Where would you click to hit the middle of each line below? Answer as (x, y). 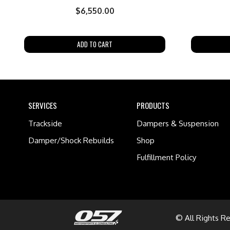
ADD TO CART (95, 44)
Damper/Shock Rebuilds (71, 140)
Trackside (45, 123)
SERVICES (43, 105)
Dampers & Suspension (177, 123)
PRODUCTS (153, 105)
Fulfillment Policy (166, 157)
